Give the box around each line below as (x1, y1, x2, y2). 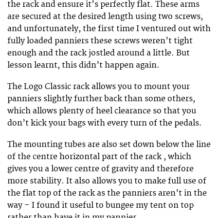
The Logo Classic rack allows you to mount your (7, 81, 190, 91)
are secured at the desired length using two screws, (7, 11, 203, 21)
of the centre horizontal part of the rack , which (7, 152, 191, 162)
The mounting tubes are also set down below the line (7, 140, 211, 150)
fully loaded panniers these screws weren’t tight (7, 36, 193, 46)
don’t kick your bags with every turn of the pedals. (7, 118, 202, 128)
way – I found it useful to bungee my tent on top (7, 200, 194, 211)
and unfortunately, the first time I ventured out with (7, 23, 211, 34)
